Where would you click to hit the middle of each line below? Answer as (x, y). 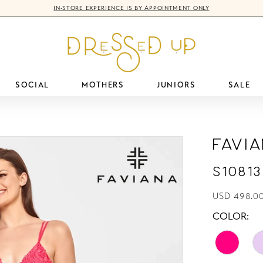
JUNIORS (176, 85)
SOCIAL (32, 85)
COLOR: (231, 216)
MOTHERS (103, 85)
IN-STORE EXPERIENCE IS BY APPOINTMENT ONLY (131, 8)
